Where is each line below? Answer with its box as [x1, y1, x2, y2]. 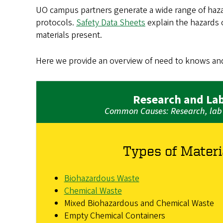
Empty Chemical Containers [64, 209, 165, 222]
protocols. [36, 16, 76, 29]
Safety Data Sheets [76, 16, 145, 29]
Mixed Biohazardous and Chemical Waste [64, 197, 214, 210]
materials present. [36, 28, 104, 41]
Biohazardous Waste [64, 172, 139, 185]
